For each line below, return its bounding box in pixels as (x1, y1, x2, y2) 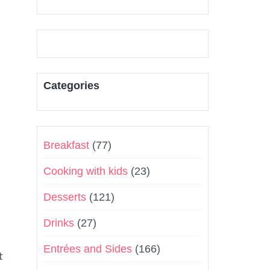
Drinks (43, 217, 74, 229)
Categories (43, 80, 99, 92)
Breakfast (43, 139, 89, 151)
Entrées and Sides (43, 243, 132, 255)
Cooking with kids (43, 165, 128, 177)
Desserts (43, 191, 86, 203)
